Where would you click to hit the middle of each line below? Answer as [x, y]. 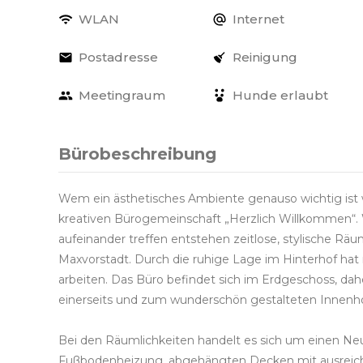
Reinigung [265, 58]
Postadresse [118, 58]
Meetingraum [122, 96]
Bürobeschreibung [137, 154]
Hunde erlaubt [280, 96]
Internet [258, 19]
